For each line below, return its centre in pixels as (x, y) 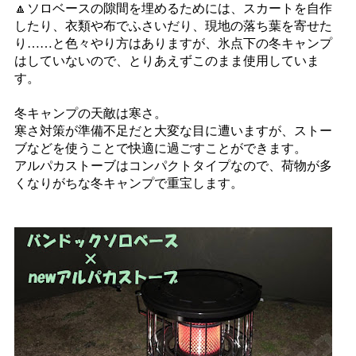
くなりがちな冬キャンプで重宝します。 (129, 183)
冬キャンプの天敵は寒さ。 (91, 113)
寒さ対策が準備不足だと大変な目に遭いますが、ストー (173, 131)
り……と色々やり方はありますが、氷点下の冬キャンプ (173, 43)
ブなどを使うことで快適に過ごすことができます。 (161, 148)
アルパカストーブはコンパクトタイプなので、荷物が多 (173, 166)
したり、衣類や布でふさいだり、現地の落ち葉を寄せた (173, 26)
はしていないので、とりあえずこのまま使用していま (167, 61)
